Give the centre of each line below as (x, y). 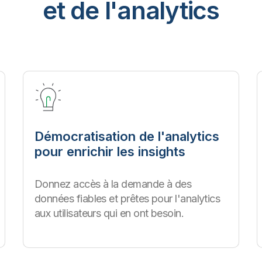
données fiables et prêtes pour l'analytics (127, 199)
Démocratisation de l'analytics (127, 136)
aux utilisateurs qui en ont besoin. (109, 213)
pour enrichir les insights (110, 151)
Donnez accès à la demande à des (113, 184)
